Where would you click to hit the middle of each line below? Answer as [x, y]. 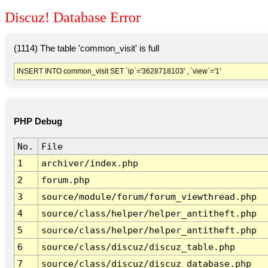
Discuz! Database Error [73, 18]
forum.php [65, 180]
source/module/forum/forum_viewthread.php [149, 197]
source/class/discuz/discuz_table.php [138, 247]
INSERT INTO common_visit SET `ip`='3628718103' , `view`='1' [118, 71]
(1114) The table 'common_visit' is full [86, 48]
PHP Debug [38, 122]
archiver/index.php [89, 163]
